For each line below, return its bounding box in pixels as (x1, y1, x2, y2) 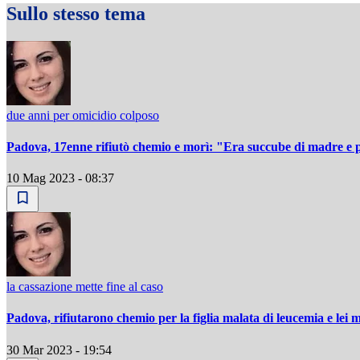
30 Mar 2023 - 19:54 (6, 342, 112, 357)
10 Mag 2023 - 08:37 (6, 171, 114, 186)
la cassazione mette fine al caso (6, 280, 163, 294)
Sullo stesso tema (6, 2, 145, 24)
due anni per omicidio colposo (6, 108, 159, 122)
